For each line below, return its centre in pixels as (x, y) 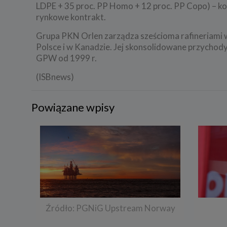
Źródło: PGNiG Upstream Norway (110, 208)
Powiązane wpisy (73, 107)
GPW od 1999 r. (67, 58)
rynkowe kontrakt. (71, 17)
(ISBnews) (55, 77)
